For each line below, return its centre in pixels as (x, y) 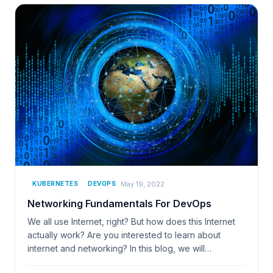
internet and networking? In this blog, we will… (119, 249)
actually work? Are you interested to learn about (124, 235)
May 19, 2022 (143, 184)
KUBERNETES (55, 184)
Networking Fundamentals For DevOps (119, 204)
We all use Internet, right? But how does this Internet (131, 222)
